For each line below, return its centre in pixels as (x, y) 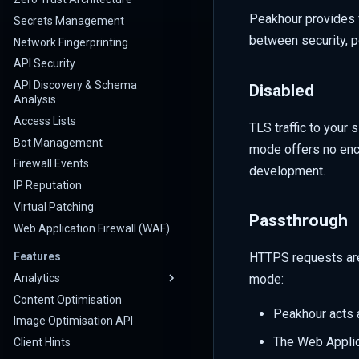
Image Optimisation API (73, 321)
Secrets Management (69, 20)
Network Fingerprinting (71, 42)
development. (287, 171)
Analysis (35, 99)
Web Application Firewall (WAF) (92, 228)
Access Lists (45, 121)
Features (37, 256)
